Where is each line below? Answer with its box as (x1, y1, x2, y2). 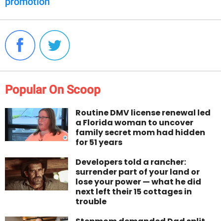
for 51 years (75, 136, 123, 148)
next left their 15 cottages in (75, 185, 192, 197)
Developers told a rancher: (75, 156, 186, 168)
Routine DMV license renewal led (75, 107, 211, 118)
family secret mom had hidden (75, 126, 206, 138)
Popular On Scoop (5, 82, 101, 97)
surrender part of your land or (75, 166, 200, 178)
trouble (75, 195, 107, 207)
